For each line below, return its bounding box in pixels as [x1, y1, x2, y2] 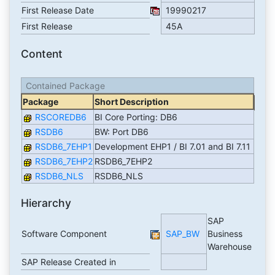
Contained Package [25, 80, 105, 91]
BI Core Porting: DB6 [94, 112, 180, 123]
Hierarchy [20, 196, 71, 210]
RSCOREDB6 [34, 112, 87, 123]
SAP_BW [165, 228, 199, 239]
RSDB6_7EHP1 [34, 141, 92, 152]
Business [207, 228, 242, 239]
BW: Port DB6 [94, 126, 151, 137]
